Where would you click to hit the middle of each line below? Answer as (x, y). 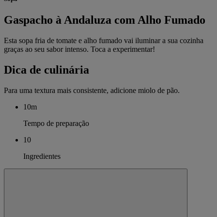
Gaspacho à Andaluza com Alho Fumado (105, 20)
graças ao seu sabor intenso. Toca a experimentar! (79, 49)
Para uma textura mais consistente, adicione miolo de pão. (92, 90)
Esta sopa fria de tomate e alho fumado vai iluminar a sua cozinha (104, 40)
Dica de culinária (46, 70)
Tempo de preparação (56, 123)
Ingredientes (42, 156)
